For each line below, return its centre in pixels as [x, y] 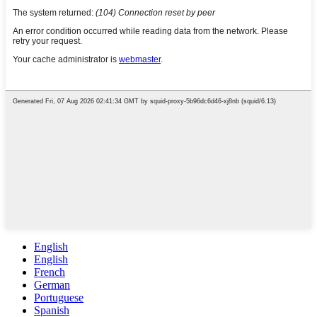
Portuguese [59, 297]
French [50, 272]
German [52, 284]
